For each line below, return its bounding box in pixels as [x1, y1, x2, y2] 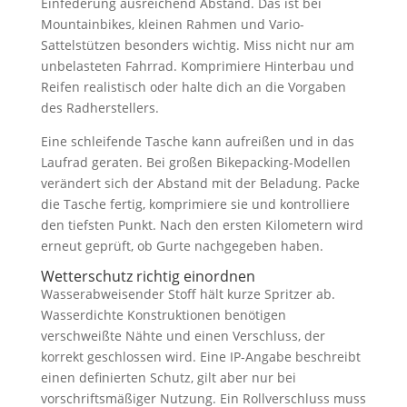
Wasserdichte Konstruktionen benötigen [40, 305, 286, 323]
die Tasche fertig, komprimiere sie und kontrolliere [40, 194, 350, 213]
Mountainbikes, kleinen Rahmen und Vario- [40, 15, 304, 33]
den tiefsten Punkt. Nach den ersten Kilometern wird [40, 215, 363, 233]
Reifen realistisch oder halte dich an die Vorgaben [40, 77, 346, 95]
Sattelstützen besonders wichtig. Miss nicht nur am [40, 35, 354, 54]
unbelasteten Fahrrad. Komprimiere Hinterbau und [40, 56, 354, 74]
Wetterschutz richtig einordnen [40, 265, 255, 286]
